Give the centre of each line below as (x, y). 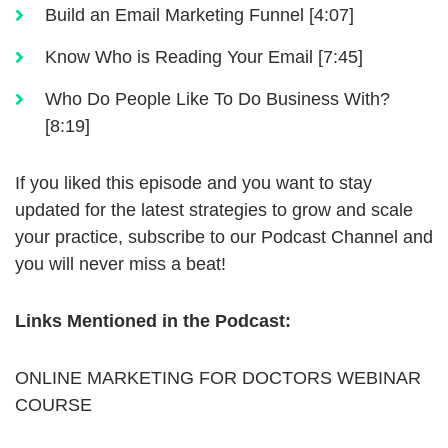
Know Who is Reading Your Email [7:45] (204, 57)
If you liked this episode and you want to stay (193, 183)
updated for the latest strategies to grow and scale (214, 210)
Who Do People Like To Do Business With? (217, 99)
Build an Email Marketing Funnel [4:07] (199, 15)
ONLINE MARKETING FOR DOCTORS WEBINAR (218, 378)
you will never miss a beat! (120, 264)
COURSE (53, 405)
